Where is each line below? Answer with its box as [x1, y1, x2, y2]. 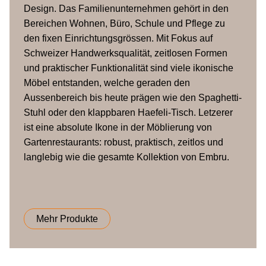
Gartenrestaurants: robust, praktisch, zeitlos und [24, 137, 223, 147]
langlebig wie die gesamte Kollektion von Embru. [24, 152, 229, 162]
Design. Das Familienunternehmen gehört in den [24, 4, 229, 14]
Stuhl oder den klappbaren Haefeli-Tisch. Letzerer [24, 107, 233, 118]
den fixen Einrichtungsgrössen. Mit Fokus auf [24, 33, 213, 43]
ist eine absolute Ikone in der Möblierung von [24, 122, 212, 132]
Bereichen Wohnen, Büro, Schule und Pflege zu [24, 18, 225, 28]
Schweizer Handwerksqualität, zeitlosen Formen [24, 48, 227, 58]
